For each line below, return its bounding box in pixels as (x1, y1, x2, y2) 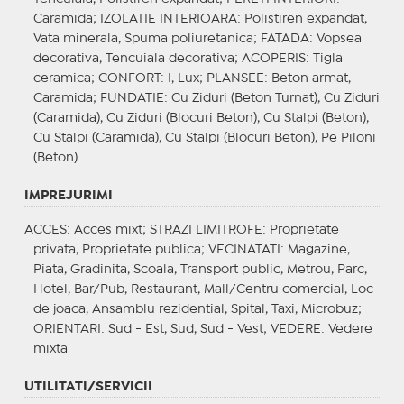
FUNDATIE (99, 92, 164, 104)
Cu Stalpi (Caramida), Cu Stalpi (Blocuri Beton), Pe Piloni (32, 132, 376, 143)
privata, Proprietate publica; (32, 243, 208, 255)
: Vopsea (308, 32, 362, 44)
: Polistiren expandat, (236, 13, 367, 24)
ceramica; (32, 72, 98, 84)
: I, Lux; (160, 72, 207, 84)
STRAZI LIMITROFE (149, 224, 262, 235)
